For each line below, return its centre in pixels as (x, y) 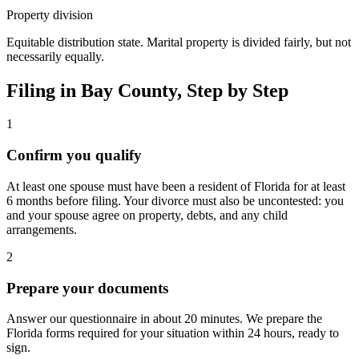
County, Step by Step (201, 90)
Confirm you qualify (74, 155)
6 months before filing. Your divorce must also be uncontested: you (175, 200)
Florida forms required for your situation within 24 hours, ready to (173, 333)
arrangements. (42, 229)
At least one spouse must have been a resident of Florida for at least (176, 186)
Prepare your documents (87, 288)
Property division (50, 14)
